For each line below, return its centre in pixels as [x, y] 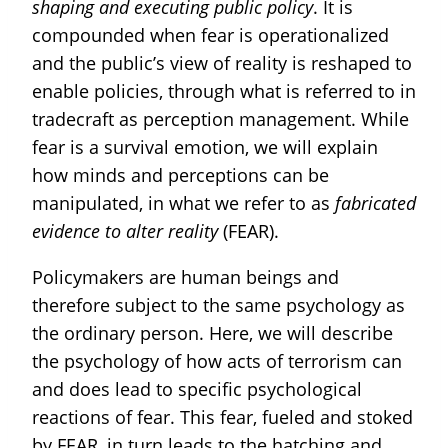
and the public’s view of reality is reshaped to [222, 63]
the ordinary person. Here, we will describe [212, 333]
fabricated [375, 203]
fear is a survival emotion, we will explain [205, 147]
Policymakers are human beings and [185, 277]
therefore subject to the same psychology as [218, 305]
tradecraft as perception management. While [220, 119]
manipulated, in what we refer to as [183, 203]
